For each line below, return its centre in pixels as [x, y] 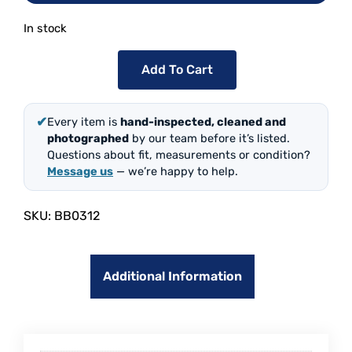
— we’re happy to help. [176, 172]
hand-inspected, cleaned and [203, 122]
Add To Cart [177, 70]
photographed [88, 139]
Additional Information [172, 277]
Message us [80, 172]
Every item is [84, 122]
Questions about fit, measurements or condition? [179, 155]
